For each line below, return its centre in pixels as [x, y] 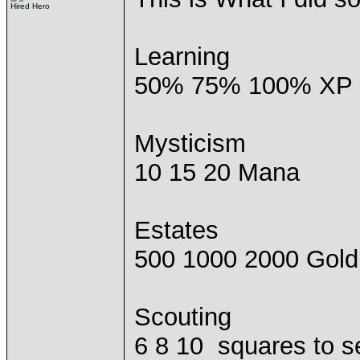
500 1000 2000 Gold [246, 259]
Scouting [183, 317]
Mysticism [190, 143]
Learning [182, 57]
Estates [176, 230]
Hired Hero [30, 6]
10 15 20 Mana [217, 172]
